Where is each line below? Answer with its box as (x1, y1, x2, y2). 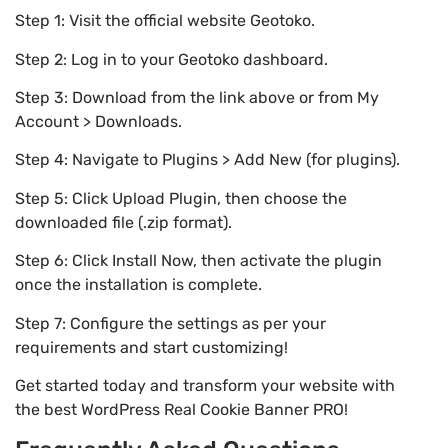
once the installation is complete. (15, 275, 262, 295)
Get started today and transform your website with (15, 375, 395, 395)
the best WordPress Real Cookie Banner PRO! (15, 399, 348, 419)
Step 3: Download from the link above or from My (15, 87, 379, 107)
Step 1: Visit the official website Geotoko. (15, 11, 315, 31)
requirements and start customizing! (15, 337, 288, 357)
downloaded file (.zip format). (15, 212, 232, 232)
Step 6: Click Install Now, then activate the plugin (15, 251, 382, 271)
